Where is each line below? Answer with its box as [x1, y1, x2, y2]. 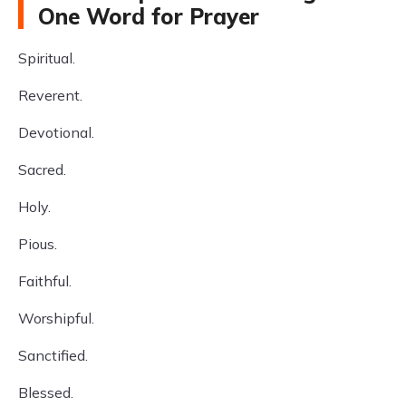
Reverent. [18, 86, 82, 104]
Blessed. [18, 383, 73, 401]
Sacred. [18, 160, 66, 179]
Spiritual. [18, 49, 75, 67]
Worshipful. [18, 309, 94, 327]
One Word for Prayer [38, 3, 259, 30]
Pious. [18, 235, 57, 253]
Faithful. [18, 272, 72, 290]
